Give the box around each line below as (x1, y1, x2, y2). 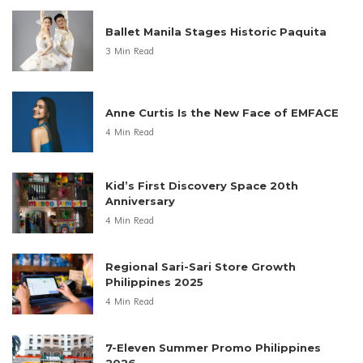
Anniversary (105, 194, 175, 208)
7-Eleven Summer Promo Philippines (105, 341, 321, 355)
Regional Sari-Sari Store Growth (105, 260, 296, 274)
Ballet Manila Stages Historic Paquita (105, 24, 327, 38)
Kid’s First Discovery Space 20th (105, 179, 298, 193)
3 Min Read (105, 45, 155, 57)
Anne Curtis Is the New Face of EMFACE (105, 105, 339, 119)
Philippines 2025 (105, 275, 203, 289)
